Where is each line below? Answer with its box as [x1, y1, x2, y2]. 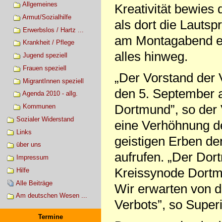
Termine [38, 213, 63, 221]
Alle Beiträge [15, 179, 53, 187]
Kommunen [22, 103, 55, 111]
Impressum [16, 154, 49, 162]
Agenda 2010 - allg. [22, 90, 78, 98]
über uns [16, 141, 41, 149]
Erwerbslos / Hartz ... [22, 26, 84, 34]
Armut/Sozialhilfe [22, 13, 71, 21]
